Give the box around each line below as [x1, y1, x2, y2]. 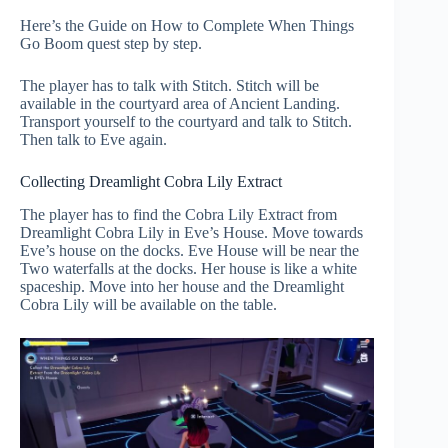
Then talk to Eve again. [20, 131, 167, 148]
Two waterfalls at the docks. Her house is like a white [20, 259, 357, 277]
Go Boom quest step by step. [20, 35, 202, 52]
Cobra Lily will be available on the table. [20, 295, 277, 313]
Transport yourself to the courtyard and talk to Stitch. [20, 113, 352, 130]
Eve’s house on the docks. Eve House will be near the [20, 241, 359, 259]
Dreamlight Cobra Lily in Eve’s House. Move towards [20, 223, 363, 241]
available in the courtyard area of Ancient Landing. [20, 95, 340, 112]
